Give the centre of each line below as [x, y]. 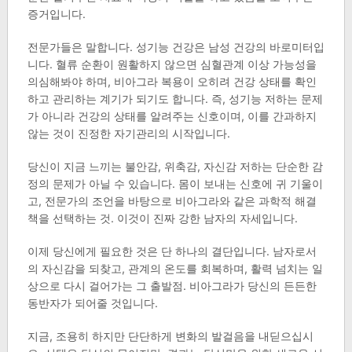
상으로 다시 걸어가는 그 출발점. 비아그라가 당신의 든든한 [172, 286]
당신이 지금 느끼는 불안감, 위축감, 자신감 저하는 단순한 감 [175, 167]
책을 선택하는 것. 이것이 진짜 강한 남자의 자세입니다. [162, 218]
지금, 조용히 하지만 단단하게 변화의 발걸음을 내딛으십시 [170, 336]
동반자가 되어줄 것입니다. [92, 303]
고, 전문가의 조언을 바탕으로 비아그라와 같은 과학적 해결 [172, 201]
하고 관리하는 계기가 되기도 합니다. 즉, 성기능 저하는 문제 [175, 99]
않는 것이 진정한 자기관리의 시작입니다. [128, 134]
